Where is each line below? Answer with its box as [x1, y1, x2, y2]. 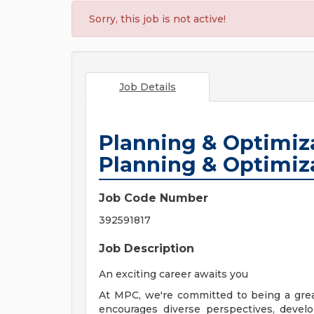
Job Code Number [99, 191, 208, 205]
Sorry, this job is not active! [89, 13, 226, 25]
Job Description [99, 242, 194, 255]
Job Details [118, 81, 176, 93]
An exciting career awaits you [99, 268, 248, 280]
